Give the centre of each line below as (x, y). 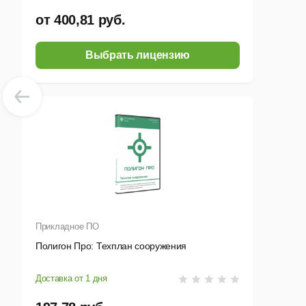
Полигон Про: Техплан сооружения (111, 246)
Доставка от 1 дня (71, 279)
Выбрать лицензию (138, 55)
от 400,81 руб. (81, 20)
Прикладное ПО (67, 227)
